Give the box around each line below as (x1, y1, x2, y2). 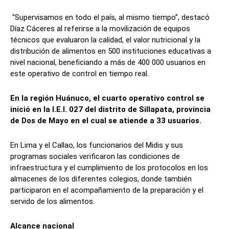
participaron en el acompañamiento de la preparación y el (10, 186, 203, 195)
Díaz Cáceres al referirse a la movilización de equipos (10, 24, 190, 34)
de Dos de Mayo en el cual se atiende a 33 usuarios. (10, 116, 201, 126)
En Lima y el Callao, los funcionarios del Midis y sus (10, 141, 183, 150)
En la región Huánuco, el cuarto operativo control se (10, 94, 204, 103)
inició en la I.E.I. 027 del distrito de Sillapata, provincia (10, 105, 211, 114)
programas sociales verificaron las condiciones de (10, 152, 180, 162)
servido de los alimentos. (10, 197, 95, 207)
